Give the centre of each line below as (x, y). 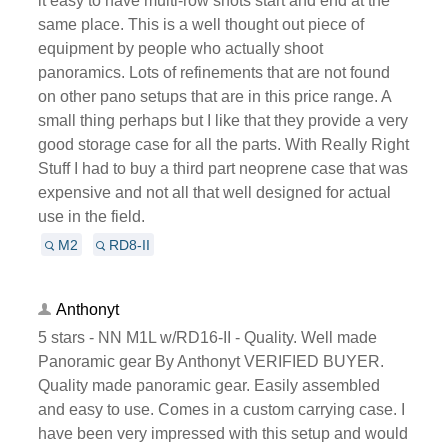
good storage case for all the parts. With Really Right (223, 144)
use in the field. (91, 216)
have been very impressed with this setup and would (222, 433)
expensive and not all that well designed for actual (214, 192)
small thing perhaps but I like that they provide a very (222, 120)
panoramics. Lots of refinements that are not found (213, 72)
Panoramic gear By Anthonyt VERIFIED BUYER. (210, 361)
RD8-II (130, 244)
